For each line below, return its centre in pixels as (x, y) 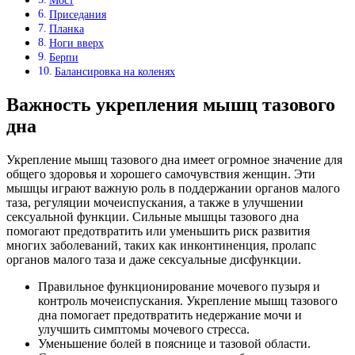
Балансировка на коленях (115, 72)
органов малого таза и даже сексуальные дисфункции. (154, 259)
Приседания (77, 15)
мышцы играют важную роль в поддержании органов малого (173, 188)
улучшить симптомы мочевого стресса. (144, 329)
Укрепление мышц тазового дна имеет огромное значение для (174, 159)
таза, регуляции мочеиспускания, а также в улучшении (155, 202)
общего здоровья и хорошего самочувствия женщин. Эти (161, 174)
